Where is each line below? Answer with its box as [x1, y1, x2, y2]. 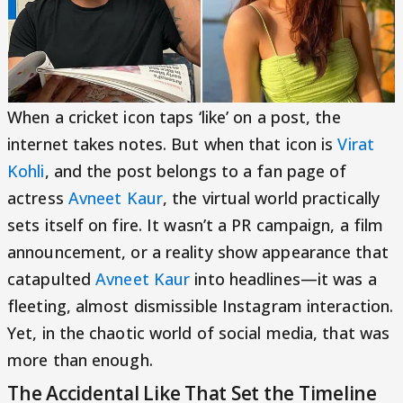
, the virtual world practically [162, 186, 381, 209]
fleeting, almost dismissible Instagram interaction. [7, 294, 394, 317]
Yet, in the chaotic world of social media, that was [7, 321, 390, 344]
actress [7, 186, 68, 209]
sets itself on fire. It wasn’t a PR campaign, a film [7, 213, 384, 236]
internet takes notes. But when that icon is [7, 132, 338, 155]
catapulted [7, 267, 96, 290]
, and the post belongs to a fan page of [44, 159, 347, 182]
